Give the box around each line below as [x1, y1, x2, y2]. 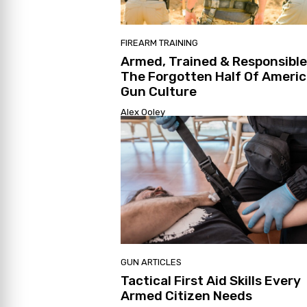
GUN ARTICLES [121, 256, 182, 267]
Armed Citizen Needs [121, 287, 252, 304]
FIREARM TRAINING [121, 38, 198, 49]
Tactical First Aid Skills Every [121, 272, 301, 288]
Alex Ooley [121, 107, 165, 118]
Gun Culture [121, 84, 197, 100]
